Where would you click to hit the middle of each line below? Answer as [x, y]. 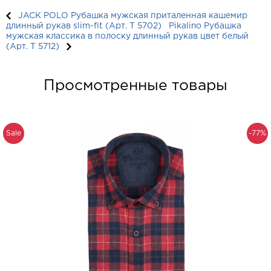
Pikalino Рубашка [205, 26]
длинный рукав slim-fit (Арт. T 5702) [84, 26]
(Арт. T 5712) [33, 47]
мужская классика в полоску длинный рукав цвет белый [127, 37]
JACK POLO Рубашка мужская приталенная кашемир [133, 16]
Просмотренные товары [135, 86]
